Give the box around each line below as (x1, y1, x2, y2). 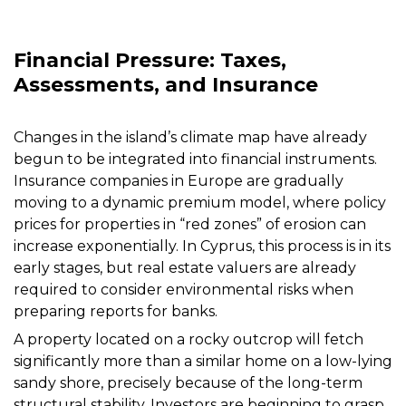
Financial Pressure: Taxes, (14, 48, 286, 73)
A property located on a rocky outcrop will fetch (14, 331, 363, 349)
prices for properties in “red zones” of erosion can (14, 216, 366, 234)
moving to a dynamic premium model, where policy (14, 194, 386, 212)
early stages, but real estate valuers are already (14, 259, 356, 277)
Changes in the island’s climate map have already (14, 129, 367, 147)
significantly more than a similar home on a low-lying (14, 353, 392, 371)
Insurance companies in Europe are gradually (14, 172, 343, 190)
